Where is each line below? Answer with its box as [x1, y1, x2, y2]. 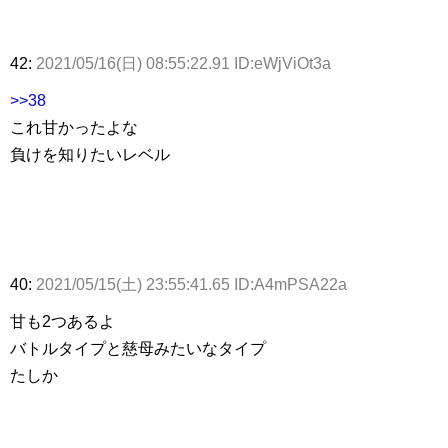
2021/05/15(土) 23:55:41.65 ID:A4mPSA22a [36, 276, 347, 294]
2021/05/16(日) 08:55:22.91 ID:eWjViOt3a [36, 55, 331, 73]
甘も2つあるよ [10, 313, 115, 331]
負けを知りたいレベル [10, 146, 170, 164]
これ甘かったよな [10, 119, 138, 137]
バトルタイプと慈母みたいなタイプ [10, 340, 266, 358]
